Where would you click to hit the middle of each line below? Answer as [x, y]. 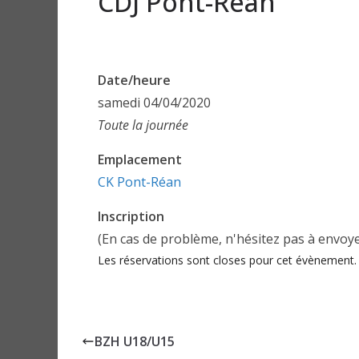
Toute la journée [143, 125]
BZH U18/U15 [135, 341]
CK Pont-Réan [139, 182]
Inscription [131, 216]
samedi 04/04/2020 [154, 103]
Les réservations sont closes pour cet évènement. [227, 260]
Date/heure [134, 80]
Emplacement [140, 159]
